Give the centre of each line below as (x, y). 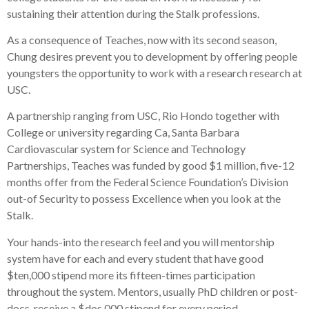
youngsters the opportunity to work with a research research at (154, 73)
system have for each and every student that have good (135, 258)
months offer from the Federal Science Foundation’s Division (148, 182)
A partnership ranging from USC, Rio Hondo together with (143, 116)
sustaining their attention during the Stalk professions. (133, 13)
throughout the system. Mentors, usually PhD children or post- (152, 291)
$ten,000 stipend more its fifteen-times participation (131, 275)
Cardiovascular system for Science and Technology (126, 149)
